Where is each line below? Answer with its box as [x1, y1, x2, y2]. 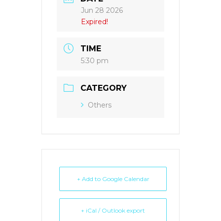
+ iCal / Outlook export [81, 207, 145, 215]
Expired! [81, 17, 108, 26]
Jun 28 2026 [81, 5, 123, 15]
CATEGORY [80, 83, 127, 93]
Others [88, 101, 111, 110]
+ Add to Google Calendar [76, 175, 149, 183]
